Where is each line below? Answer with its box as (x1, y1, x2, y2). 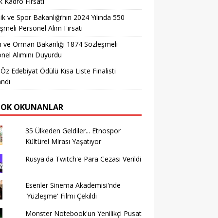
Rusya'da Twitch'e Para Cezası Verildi (25, 154, 141, 163)
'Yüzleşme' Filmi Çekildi (25, 191, 97, 200)
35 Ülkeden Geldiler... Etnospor (25, 126, 121, 135)
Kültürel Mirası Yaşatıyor (25, 137, 101, 146)
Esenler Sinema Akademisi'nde (25, 181, 121, 190)
